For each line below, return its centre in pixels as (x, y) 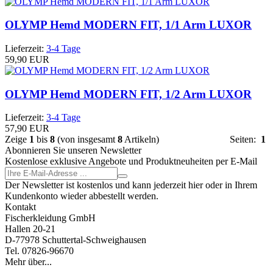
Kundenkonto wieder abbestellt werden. (82, 196)
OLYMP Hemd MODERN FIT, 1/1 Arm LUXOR (128, 25)
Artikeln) (141, 140)
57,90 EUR (27, 129)
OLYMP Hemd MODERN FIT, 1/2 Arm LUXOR (128, 94)
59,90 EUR (27, 59)
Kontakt (20, 207)
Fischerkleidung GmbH (50, 218)
